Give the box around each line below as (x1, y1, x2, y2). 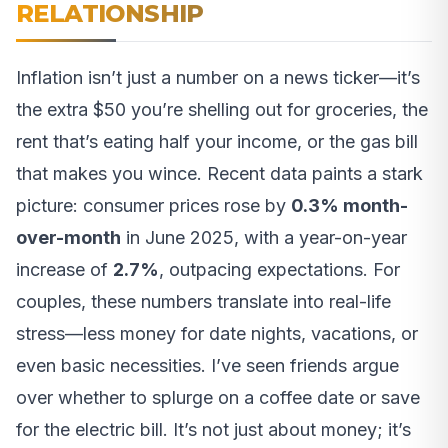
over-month (16, 227, 121, 249)
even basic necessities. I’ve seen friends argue (16, 355, 399, 377)
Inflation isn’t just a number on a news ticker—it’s (16, 67, 420, 89)
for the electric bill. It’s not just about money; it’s (16, 419, 411, 441)
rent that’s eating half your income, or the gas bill (16, 131, 418, 153)
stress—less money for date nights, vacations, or (16, 323, 418, 345)
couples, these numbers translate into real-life (16, 291, 391, 313)
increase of (16, 259, 113, 281)
